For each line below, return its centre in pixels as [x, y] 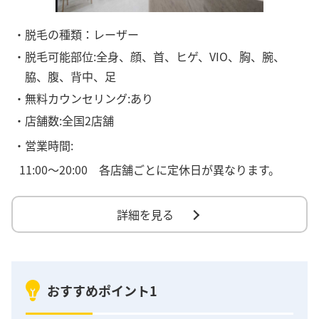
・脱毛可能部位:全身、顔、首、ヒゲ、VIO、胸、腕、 [150, 56]
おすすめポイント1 [102, 291]
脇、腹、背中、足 [71, 76]
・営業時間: [44, 145]
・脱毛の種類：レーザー [77, 34]
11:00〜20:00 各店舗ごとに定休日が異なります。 [150, 170]
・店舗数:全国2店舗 [64, 121]
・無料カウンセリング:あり [84, 99]
